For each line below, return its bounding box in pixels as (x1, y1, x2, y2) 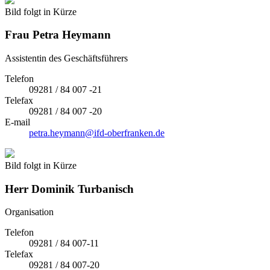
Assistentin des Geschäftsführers (5, 52, 128, 63)
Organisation (5, 207, 54, 218)
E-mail (5, 116, 30, 127)
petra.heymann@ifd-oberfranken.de (29, 127, 165, 138)
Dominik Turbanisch (28, 182, 134, 195)
